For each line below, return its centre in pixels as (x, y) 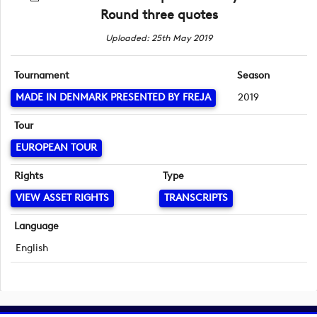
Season (253, 76)
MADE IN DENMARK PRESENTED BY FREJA (113, 98)
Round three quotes (159, 15)
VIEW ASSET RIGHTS (62, 198)
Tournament (42, 76)
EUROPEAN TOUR (56, 148)
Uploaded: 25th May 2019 (159, 38)
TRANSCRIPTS (196, 198)
